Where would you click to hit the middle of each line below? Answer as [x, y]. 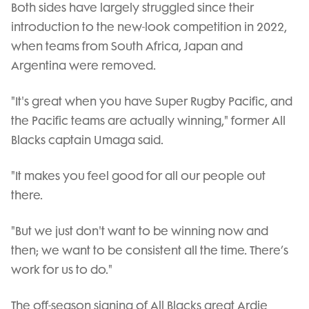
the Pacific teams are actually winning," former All [148, 121]
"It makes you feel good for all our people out [138, 176]
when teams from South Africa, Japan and [127, 46]
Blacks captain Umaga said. [87, 140]
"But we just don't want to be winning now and [140, 231]
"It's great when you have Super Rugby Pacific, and [152, 101]
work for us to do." [62, 270]
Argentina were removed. [83, 66]
